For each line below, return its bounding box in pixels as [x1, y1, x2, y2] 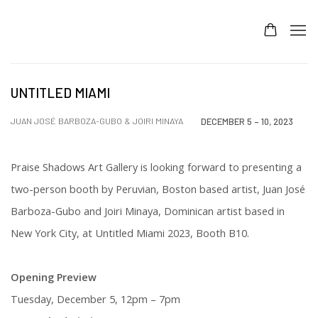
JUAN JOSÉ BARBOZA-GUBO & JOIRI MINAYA [11, 114, 183, 126]
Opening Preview [11, 270, 97, 284]
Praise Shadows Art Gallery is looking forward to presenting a [11, 160, 302, 174]
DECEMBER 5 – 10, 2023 [201, 115, 293, 127]
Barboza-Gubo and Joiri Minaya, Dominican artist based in [11, 204, 285, 218]
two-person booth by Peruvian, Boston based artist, [11, 182, 263, 196]
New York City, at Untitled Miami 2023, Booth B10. [11, 226, 249, 240]
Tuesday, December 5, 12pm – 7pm [11, 292, 180, 306]
